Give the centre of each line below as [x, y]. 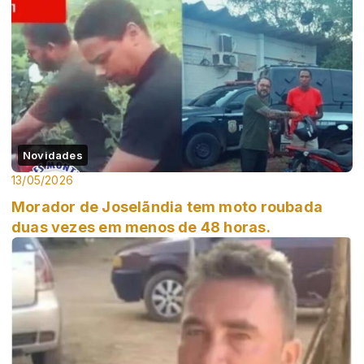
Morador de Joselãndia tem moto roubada [167, 207]
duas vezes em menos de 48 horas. [141, 227]
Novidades [53, 156]
